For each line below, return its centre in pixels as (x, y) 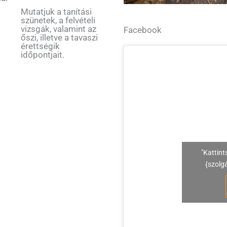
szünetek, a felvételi (58, 20)
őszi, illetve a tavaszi (59, 37)
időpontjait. (42, 54)
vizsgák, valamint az (58, 29)
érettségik (40, 46)
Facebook (143, 30)
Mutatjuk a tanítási (56, 11)
